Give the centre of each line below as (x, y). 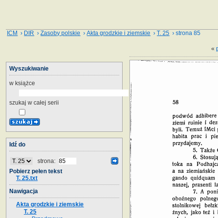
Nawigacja (24, 191)
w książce (22, 83)
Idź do (17, 144)
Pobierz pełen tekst (36, 171)
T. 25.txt (27, 178)
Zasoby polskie (61, 33)
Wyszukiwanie (29, 68)
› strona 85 (185, 33)
